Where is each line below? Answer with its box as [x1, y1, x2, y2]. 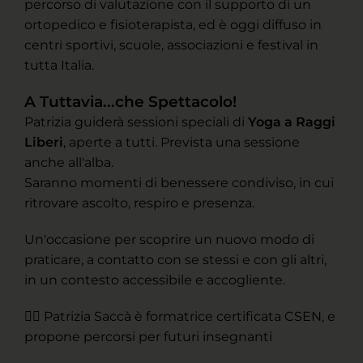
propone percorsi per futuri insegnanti [24, 329, 272, 345]
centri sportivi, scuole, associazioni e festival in [24, 37, 318, 53]
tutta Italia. [24, 58, 94, 74]
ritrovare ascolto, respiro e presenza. [24, 195, 254, 211]
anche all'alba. [24, 155, 113, 171]
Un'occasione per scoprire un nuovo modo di [24, 232, 314, 248]
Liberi [24, 135, 63, 151]
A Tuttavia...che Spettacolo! [24, 92, 237, 112]
